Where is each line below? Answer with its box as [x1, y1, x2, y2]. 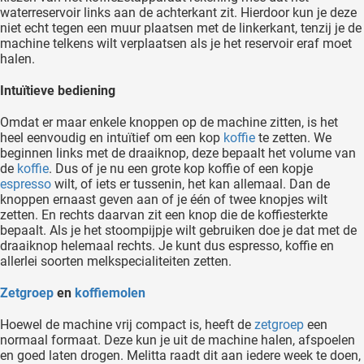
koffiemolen [75, 285, 145, 301]
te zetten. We [255, 130, 331, 146]
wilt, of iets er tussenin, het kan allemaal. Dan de [51, 176, 330, 193]
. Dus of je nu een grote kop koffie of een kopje [49, 161, 313, 177]
